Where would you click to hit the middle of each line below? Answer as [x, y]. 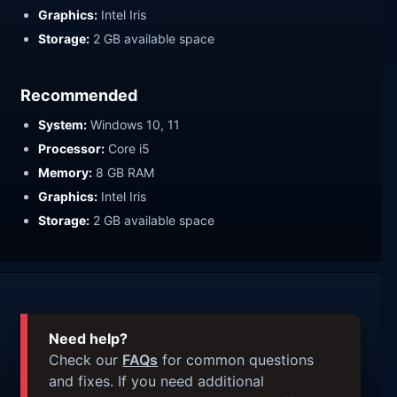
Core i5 [128, 148]
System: [63, 125]
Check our [86, 360]
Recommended [79, 96]
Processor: [72, 148]
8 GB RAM [124, 172]
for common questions [236, 360]
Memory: [66, 172]
